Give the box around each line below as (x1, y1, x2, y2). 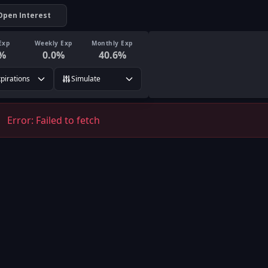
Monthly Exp (92, 38, 133, 47)
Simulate (71, 74, 100, 84)
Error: (7, 114, 36, 127)
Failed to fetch (36, 114, 100, 127)
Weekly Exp (34, 38, 72, 47)
